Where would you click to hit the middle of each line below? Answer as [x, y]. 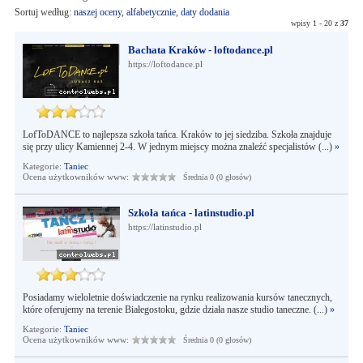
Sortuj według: [44, 12]
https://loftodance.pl [165, 64]
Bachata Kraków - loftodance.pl [200, 50]
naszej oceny [97, 12]
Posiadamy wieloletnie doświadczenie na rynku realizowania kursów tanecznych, [177, 297]
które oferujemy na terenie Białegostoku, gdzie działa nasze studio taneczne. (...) [176, 310]
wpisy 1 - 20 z [316, 23]
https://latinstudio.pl [164, 227]
